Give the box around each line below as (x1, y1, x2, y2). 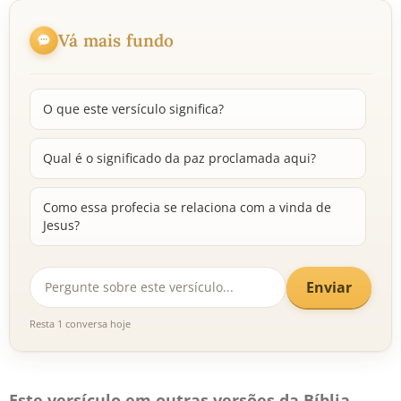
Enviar (306, 277, 352, 297)
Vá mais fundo (58, 29, 175, 51)
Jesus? (43, 217, 80, 234)
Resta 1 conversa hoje (30, 317, 131, 330)
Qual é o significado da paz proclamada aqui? (43, 149, 316, 166)
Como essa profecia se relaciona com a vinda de (43, 199, 331, 216)
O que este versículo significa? (43, 100, 224, 117)
